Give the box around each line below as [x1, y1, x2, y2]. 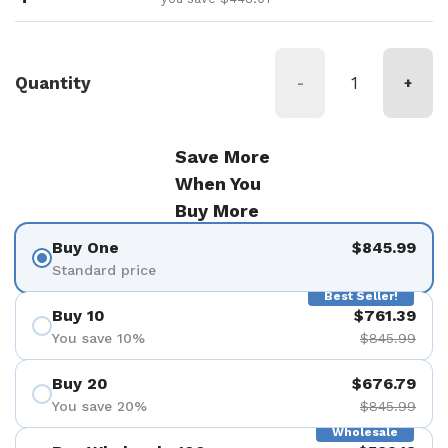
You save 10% [52, 329, 145, 346]
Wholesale [332, 425, 398, 439]
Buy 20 [52, 373, 108, 393]
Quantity [15, 72, 91, 93]
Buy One [52, 237, 119, 257]
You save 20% [52, 397, 147, 414]
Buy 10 [52, 305, 105, 325]
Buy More [174, 200, 259, 221]
